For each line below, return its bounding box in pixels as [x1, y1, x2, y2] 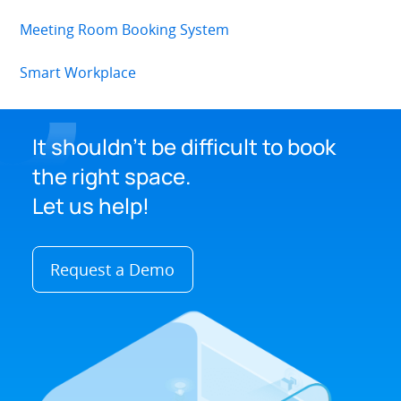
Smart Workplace [20, 63, 137, 83]
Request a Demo [50, 258, 175, 280]
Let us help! [31, 190, 149, 220]
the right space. [31, 160, 191, 191]
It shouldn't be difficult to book [31, 131, 336, 161]
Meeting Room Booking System [20, 20, 230, 40]
